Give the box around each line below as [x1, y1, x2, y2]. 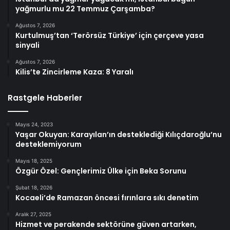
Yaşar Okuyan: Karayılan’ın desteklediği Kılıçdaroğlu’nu [15, 129, 222, 140]
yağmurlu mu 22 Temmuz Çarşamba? [15, 4, 155, 14]
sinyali [15, 40, 40, 51]
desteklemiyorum [15, 139, 82, 150]
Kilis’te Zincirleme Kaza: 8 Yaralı [15, 67, 133, 78]
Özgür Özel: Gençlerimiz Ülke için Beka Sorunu [15, 166, 186, 177]
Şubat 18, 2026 [15, 184, 52, 191]
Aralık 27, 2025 [15, 211, 51, 218]
